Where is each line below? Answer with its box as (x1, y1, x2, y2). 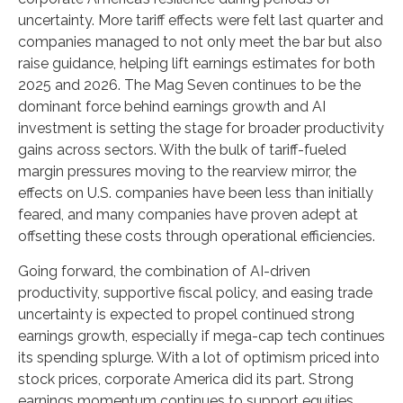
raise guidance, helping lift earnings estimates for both (18, 55, 375, 72)
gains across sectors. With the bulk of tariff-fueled (18, 141, 346, 158)
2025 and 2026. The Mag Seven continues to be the (18, 76, 361, 94)
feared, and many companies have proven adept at (18, 206, 358, 223)
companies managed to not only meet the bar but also (18, 33, 382, 50)
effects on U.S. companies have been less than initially (18, 184, 373, 201)
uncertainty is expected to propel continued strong (18, 306, 354, 323)
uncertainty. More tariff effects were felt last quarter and (18, 12, 383, 29)
